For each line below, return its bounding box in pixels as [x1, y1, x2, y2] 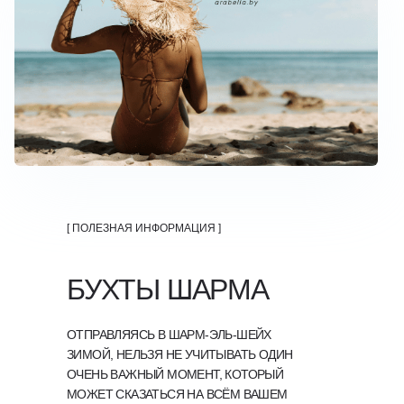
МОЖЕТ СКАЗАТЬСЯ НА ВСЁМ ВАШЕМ [67, 387, 288, 401]
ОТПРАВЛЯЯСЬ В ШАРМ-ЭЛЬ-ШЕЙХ [67, 327, 271, 342]
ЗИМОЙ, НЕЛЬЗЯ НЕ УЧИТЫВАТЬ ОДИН [67, 347, 293, 362]
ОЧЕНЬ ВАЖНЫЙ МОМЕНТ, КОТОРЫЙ [67, 367, 284, 381]
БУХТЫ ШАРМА [67, 273, 269, 306]
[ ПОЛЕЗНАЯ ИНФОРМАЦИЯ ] [67, 222, 221, 234]
